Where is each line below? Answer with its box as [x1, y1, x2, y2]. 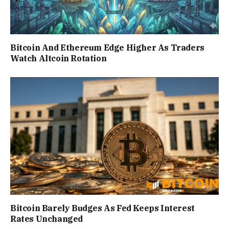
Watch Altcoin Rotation [10, 53, 107, 64]
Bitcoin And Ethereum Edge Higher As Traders [10, 42, 204, 53]
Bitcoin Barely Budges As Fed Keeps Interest [10, 202, 195, 213]
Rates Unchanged [10, 213, 83, 224]
